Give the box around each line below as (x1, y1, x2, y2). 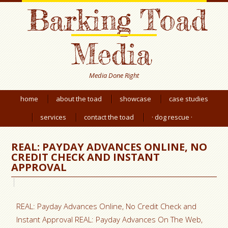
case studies (168, 94, 208, 103)
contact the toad (84, 112, 134, 122)
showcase (119, 94, 151, 103)
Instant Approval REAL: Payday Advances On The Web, (16, 214, 203, 224)
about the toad (55, 94, 102, 103)
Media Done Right (89, 71, 139, 80)
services (40, 112, 66, 122)
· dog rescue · (152, 112, 192, 122)
